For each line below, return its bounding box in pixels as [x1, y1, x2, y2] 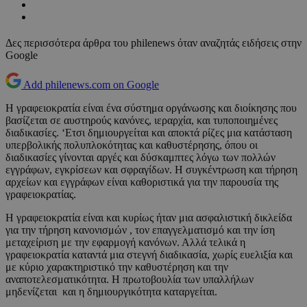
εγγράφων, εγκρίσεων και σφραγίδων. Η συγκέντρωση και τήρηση [5, 164, 297, 176]
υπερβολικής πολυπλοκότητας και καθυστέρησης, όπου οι [5, 139, 258, 151]
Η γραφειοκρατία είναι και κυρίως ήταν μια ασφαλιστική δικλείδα [5, 212, 292, 224]
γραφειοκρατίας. [5, 188, 76, 201]
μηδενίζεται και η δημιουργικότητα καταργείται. [5, 286, 217, 298]
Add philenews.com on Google [23, 79, 159, 91]
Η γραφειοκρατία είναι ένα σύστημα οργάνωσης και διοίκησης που [5, 102, 297, 114]
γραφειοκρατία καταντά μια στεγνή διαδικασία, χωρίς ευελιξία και [5, 249, 293, 261]
